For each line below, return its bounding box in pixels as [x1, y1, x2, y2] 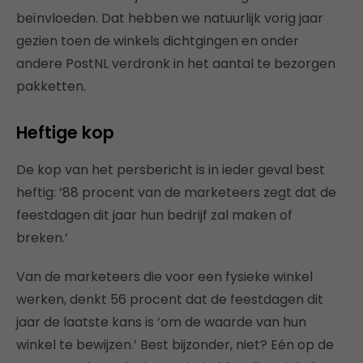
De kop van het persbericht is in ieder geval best [16, 160, 325, 179]
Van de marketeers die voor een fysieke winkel [16, 267, 313, 286]
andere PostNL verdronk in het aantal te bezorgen [16, 54, 335, 73]
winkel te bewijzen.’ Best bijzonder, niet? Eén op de [16, 335, 334, 354]
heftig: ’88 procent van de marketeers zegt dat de [16, 183, 336, 202]
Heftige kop [16, 121, 114, 144]
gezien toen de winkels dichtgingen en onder [16, 32, 299, 50]
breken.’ [16, 228, 68, 247]
